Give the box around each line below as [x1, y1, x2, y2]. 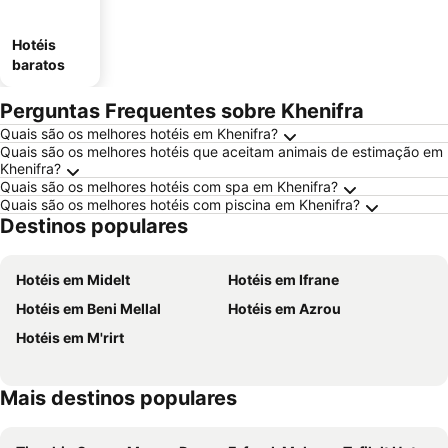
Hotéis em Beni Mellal [16, 300, 161, 317]
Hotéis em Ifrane [228, 271, 339, 288]
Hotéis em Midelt [16, 271, 130, 288]
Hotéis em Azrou [228, 300, 341, 317]
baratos [12, 56, 65, 73]
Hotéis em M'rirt [16, 329, 124, 346]
